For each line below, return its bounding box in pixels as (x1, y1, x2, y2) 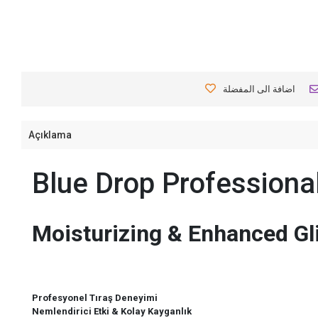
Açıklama (28, 128, 72, 141)
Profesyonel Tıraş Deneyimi (32, 292, 158, 304)
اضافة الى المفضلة (222, 84, 295, 95)
